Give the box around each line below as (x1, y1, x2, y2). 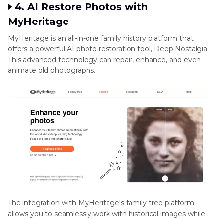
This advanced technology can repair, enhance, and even (8, 55, 201, 64)
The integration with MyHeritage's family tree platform (8, 198, 194, 208)
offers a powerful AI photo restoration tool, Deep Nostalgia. (8, 44, 209, 53)
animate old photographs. (8, 66, 95, 75)
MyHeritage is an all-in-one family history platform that (8, 33, 194, 43)
